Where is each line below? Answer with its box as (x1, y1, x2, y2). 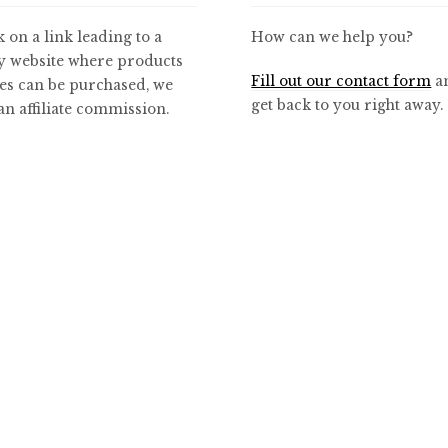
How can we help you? (251, 29, 414, 47)
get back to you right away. (251, 96, 444, 114)
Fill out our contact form (251, 72, 432, 90)
